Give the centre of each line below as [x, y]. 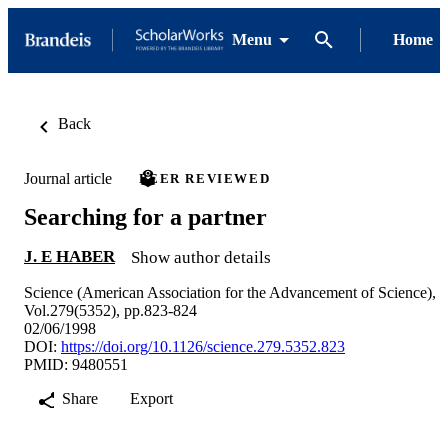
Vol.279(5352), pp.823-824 [110, 310]
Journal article [68, 178]
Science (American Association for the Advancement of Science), [230, 292]
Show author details [201, 257]
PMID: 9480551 [76, 364]
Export [151, 398]
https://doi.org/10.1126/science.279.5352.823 [203, 346]
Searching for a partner [145, 216]
